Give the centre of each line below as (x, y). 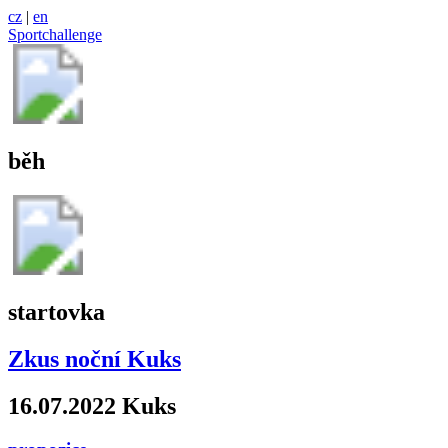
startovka (56, 311)
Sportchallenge (55, 34)
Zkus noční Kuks (94, 358)
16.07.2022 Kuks (92, 405)
